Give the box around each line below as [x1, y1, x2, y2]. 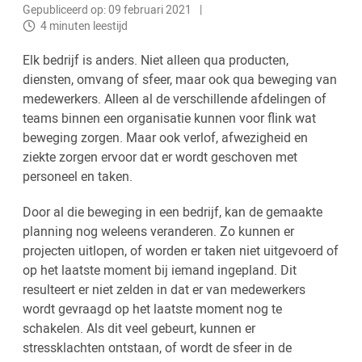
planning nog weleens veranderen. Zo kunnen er [23, 222, 294, 241]
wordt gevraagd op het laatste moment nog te [23, 300, 282, 318]
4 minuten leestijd [40, 18, 128, 34]
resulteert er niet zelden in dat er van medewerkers [23, 280, 305, 299]
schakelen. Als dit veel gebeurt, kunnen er [23, 319, 255, 338]
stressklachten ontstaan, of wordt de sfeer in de [23, 339, 292, 357]
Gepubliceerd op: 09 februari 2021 [23, 2, 194, 18]
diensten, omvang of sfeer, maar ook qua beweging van [23, 70, 337, 89]
